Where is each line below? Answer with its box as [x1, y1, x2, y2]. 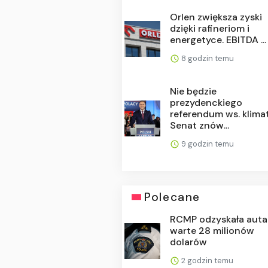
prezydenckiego [170, 96, 243, 109]
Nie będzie [170, 84, 217, 98]
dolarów [170, 235, 208, 248]
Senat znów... [170, 118, 230, 132]
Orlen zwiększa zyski [170, 10, 263, 23]
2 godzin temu [179, 255, 234, 266]
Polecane [144, 189, 200, 205]
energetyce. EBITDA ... [170, 33, 267, 46]
